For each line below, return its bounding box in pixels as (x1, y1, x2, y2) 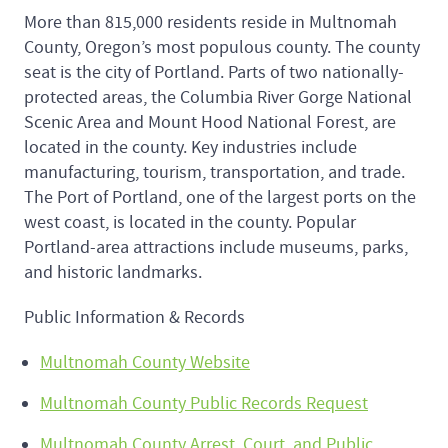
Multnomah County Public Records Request (40, 391, 368, 415)
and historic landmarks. (24, 260, 206, 284)
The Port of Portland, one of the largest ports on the (24, 185, 416, 209)
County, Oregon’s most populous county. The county (24, 35, 420, 59)
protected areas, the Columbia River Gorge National (24, 85, 412, 109)
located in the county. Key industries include (24, 135, 357, 159)
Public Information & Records (24, 305, 245, 329)
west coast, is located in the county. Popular (24, 210, 356, 234)
